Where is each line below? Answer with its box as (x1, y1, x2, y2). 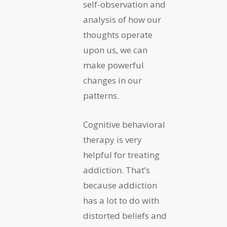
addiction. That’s (83, 164, 150, 176)
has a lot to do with (83, 195, 159, 207)
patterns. (83, 90, 119, 102)
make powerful (83, 59, 144, 71)
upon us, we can (83, 44, 147, 56)
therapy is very (83, 134, 142, 146)
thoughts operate (83, 29, 153, 41)
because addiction (83, 179, 157, 192)
